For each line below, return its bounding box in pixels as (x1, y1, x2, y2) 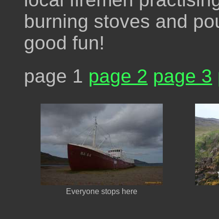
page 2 (88, 65, 148, 87)
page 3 (153, 65, 212, 87)
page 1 (24, 65, 88, 87)
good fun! (24, 32, 105, 53)
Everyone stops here (66, 187, 137, 196)
